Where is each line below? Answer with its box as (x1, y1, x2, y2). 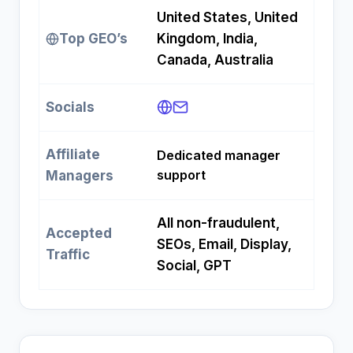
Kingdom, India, (157, 31, 258, 47)
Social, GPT (157, 258, 232, 274)
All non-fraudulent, (157, 215, 280, 232)
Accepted (46, 225, 112, 242)
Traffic (46, 247, 90, 263)
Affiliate (46, 147, 100, 163)
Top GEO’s (59, 31, 128, 47)
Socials (46, 99, 95, 116)
